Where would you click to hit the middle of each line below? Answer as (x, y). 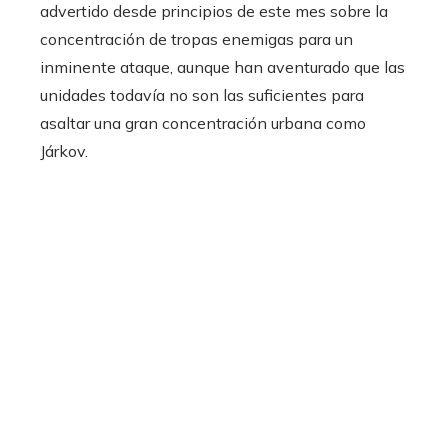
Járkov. (64, 151)
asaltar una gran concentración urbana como (203, 123)
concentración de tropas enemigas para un (196, 39)
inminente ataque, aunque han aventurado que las (222, 67)
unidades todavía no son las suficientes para (202, 95)
